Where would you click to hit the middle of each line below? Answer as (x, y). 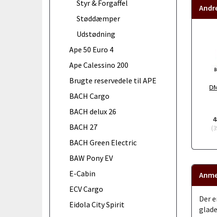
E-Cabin (82, 173)
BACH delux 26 (93, 111)
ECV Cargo (86, 189)
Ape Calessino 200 (99, 65)
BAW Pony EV (91, 158)
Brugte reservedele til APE (113, 80)
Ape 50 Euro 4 (91, 49)
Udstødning (96, 34)
